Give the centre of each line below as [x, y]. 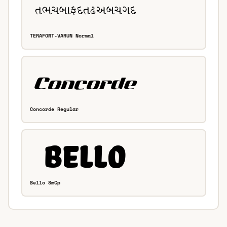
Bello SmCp [45, 182]
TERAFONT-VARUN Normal [62, 35]
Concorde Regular [54, 109]
